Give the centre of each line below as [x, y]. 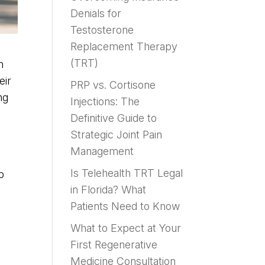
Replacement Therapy [124, 46]
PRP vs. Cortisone [113, 85]
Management [102, 151]
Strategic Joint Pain [117, 134]
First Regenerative [114, 244]
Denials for [96, 13]
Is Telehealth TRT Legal [127, 173]
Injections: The [105, 101]
